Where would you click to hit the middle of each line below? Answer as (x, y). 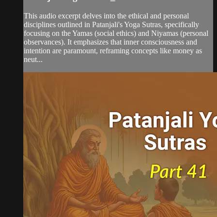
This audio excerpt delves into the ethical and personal (106, 15)
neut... (33, 59)
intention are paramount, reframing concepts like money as (113, 50)
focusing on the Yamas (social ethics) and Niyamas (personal (116, 33)
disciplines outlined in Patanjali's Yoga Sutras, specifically (111, 24)
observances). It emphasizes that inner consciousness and (110, 42)
